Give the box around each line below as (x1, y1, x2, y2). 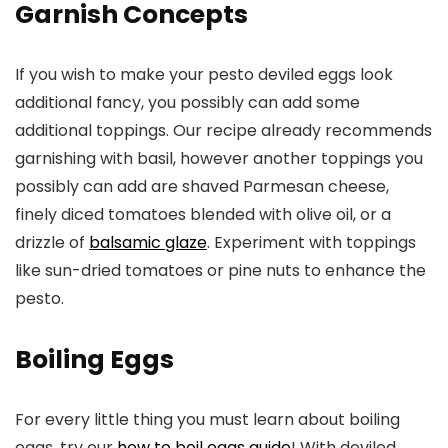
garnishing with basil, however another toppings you (15, 146, 423, 170)
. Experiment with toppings (207, 230, 416, 254)
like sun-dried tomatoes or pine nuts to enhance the (15, 258, 426, 282)
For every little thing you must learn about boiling (15, 407, 400, 431)
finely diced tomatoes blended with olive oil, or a (15, 202, 391, 226)
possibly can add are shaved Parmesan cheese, (15, 174, 389, 198)
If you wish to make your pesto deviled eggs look (15, 62, 393, 86)
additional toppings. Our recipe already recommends (15, 118, 432, 142)
